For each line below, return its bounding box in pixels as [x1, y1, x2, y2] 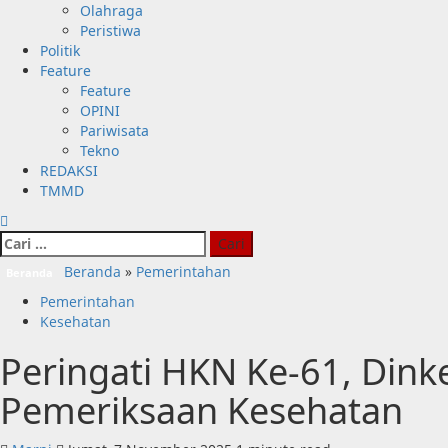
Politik [40, 41, 80, 60]
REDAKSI [40, 161, 98, 180]
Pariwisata [80, 121, 149, 140]
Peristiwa [80, 21, 141, 40]
